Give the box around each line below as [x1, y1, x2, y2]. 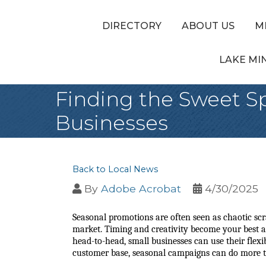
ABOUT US [182, 20, 235, 32]
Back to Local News [72, 164, 158, 175]
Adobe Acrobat [101, 182, 181, 195]
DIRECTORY [102, 20, 161, 32]
